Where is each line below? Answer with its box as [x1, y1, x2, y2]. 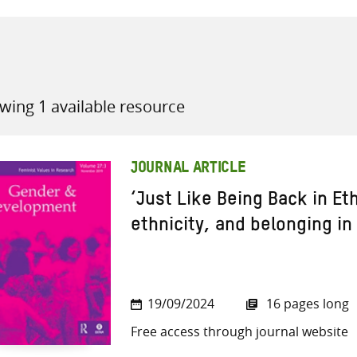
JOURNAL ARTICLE [131, 165, 246, 174]
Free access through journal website [131, 323, 348, 341]
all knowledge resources [177, 99, 324, 117]
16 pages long [263, 295, 349, 313]
